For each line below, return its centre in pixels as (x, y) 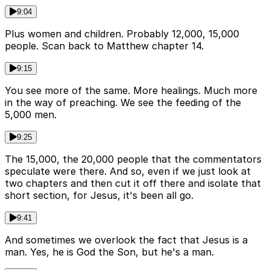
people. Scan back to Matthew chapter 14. (104, 46)
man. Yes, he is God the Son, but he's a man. (109, 252)
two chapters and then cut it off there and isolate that (133, 184)
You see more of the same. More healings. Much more (131, 91)
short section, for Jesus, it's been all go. (99, 196)
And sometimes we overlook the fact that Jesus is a (126, 240)
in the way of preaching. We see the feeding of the (123, 103)
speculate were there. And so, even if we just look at (128, 171)
